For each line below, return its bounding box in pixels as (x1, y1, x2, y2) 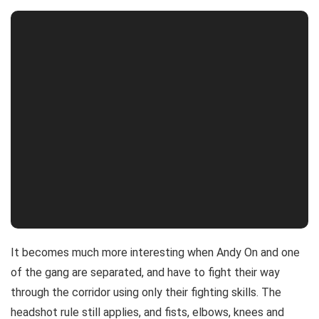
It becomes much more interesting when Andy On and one (11, 245, 300, 259)
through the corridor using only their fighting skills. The (11, 285, 281, 299)
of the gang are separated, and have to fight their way (11, 265, 280, 279)
